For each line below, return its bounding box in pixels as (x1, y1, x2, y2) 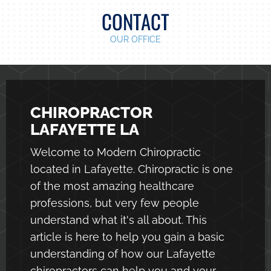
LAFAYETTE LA (30, 120, 139, 139)
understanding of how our (30, 247, 166, 260)
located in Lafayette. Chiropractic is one (30, 162, 233, 175)
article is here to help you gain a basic (30, 230, 224, 243)
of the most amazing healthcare (30, 179, 194, 192)
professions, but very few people (30, 196, 199, 209)
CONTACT (102, 6, 169, 36)
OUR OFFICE (110, 34, 161, 44)
